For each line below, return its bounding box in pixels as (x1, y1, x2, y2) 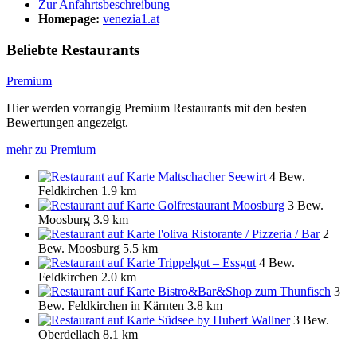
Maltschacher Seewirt (158, 169, 266, 183)
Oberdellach (38, 327, 100, 341)
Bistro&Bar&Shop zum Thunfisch (158, 284, 331, 298)
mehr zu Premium (6, 142, 96, 156)
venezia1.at (103, 12, 159, 26)
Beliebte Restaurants (6, 41, 139, 59)
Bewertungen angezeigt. (6, 115, 128, 129)
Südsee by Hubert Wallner (158, 312, 290, 327)
